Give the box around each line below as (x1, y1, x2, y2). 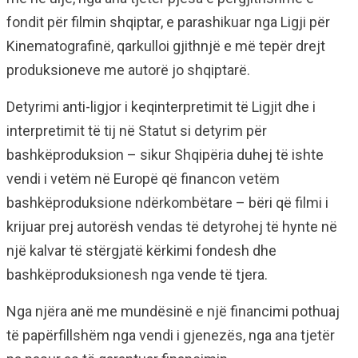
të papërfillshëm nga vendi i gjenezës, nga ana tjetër (6, 327, 335, 344)
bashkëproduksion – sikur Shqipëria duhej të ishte (6, 146, 324, 164)
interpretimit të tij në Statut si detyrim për (6, 122, 267, 140)
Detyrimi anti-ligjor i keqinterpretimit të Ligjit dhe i (6, 98, 316, 116)
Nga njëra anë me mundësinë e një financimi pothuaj (6, 303, 340, 320)
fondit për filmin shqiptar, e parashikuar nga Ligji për (6, 14, 330, 31)
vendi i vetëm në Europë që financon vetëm (6, 170, 280, 188)
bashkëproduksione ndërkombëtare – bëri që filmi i (6, 194, 328, 212)
